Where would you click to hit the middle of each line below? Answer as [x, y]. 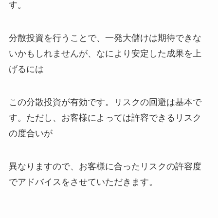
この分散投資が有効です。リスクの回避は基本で [105, 102]
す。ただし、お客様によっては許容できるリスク [105, 118]
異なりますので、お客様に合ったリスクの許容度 [105, 166]
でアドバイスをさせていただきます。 [83, 182]
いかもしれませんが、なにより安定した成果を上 [105, 54]
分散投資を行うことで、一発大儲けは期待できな [105, 38]
